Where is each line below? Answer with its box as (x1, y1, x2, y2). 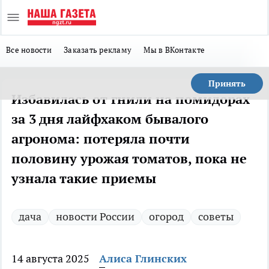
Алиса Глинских (99, 252, 187, 265)
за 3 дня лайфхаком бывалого (11, 110, 208, 127)
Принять (208, 78, 246, 89)
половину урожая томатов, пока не (11, 150, 247, 167)
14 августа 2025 (11, 252, 89, 265)
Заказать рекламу (63, 44, 132, 55)
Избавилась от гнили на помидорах (11, 91, 250, 107)
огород (149, 210, 184, 223)
